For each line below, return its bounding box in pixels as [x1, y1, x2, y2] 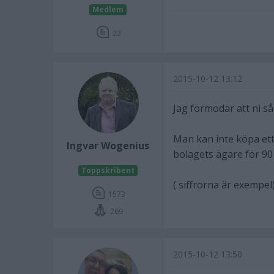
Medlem [92, 4, 124, 15]
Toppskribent [81, 165, 135, 176]
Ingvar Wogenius [67, 139, 149, 152]
